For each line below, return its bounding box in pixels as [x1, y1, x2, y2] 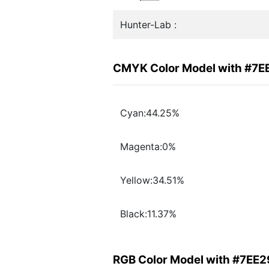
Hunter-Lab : [120, 19, 177, 31]
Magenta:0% [120, 141, 176, 153]
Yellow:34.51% [120, 174, 184, 187]
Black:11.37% [120, 208, 177, 220]
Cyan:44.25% [120, 107, 180, 119]
